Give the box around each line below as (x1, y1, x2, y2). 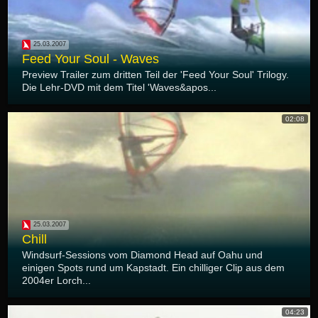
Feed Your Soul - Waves (22, 51, 159, 66)
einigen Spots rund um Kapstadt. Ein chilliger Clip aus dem (22, 261, 285, 273)
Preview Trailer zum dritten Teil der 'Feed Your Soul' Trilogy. (22, 68, 289, 80)
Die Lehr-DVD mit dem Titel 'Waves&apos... (22, 81, 216, 93)
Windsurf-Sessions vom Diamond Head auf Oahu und (22, 248, 263, 261)
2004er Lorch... (22, 274, 91, 286)
